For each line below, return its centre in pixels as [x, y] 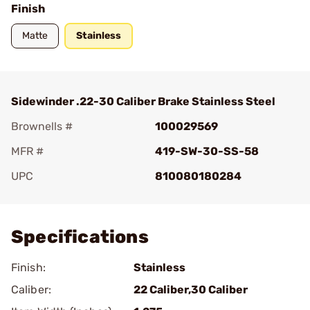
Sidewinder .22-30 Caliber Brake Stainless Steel [143, 101]
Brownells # [42, 126]
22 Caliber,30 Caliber [191, 290]
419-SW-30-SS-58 [207, 151]
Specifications [80, 237]
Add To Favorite [71, 195]
